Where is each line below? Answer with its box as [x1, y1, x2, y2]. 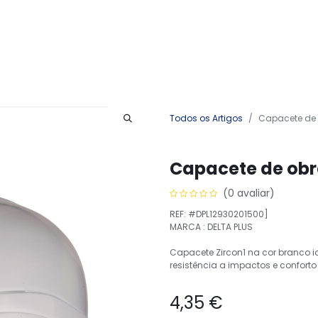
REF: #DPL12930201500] [170, 208, 268, 221]
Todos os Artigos [170, 112, 243, 125]
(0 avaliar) [223, 186, 275, 201]
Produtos [5, 35, 54, 50]
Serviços [65, 35, 109, 50]
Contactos [120, 35, 179, 50]
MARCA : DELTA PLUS [170, 221, 253, 234]
